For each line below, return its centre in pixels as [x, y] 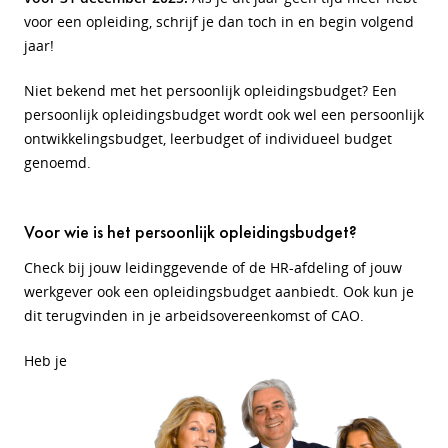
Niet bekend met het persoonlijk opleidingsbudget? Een [210, 90]
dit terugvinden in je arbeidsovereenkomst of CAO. [194, 315]
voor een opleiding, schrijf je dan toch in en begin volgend [219, 21]
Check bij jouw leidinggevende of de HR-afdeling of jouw [213, 267]
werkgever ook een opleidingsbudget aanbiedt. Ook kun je [219, 291]
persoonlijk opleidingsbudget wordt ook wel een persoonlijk [224, 114]
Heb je [45, 360]
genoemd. [57, 162]
